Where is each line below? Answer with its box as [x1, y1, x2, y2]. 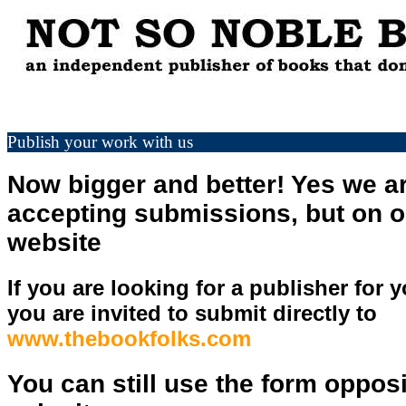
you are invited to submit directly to [7, 300, 377, 325]
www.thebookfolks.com [7, 325, 251, 351]
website [7, 227, 101, 256]
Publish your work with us [7, 132, 193, 151]
